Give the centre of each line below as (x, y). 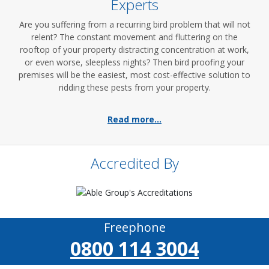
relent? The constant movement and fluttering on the (134, 37)
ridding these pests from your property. (134, 87)
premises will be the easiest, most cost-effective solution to (134, 75)
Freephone (134, 227)
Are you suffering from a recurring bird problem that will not (134, 24)
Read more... (134, 119)
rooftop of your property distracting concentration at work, (134, 50)
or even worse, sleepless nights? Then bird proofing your (134, 62)
